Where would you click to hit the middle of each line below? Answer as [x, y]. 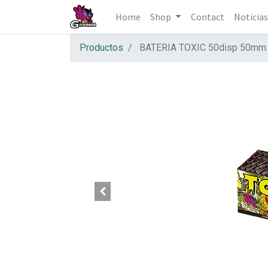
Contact [207, 17]
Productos [101, 48]
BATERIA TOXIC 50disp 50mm [203, 48]
